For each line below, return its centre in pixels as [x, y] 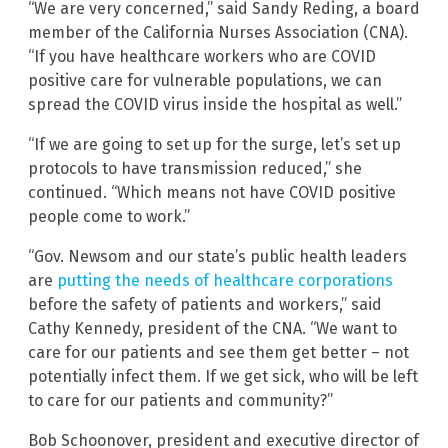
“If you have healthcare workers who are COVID [202, 57]
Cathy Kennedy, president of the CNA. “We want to [212, 329]
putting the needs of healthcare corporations [225, 281]
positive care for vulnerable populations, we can [205, 81]
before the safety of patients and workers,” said [205, 305]
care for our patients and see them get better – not [218, 353]
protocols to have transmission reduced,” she [195, 169]
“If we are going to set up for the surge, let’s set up [214, 145]
